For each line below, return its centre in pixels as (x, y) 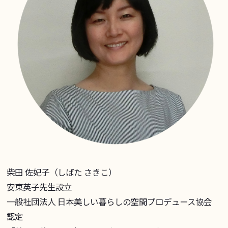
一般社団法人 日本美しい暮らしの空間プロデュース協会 (109, 202)
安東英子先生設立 (39, 187)
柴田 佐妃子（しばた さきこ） (62, 172)
